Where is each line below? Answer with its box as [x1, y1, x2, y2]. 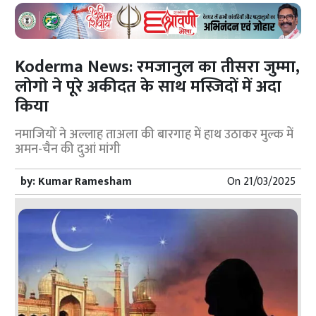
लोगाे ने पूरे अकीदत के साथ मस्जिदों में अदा [15, 72, 282, 101]
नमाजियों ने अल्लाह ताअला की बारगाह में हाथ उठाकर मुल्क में [15, 123, 294, 145]
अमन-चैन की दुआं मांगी [15, 138, 121, 160]
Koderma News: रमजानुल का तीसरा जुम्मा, [15, 52, 300, 81]
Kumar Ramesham [38, 171, 133, 191]
